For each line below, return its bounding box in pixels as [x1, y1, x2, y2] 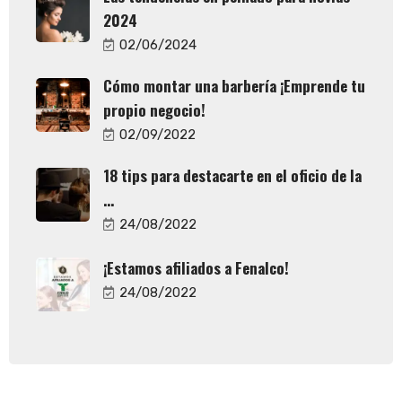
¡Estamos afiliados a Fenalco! [103, 257, 289, 279]
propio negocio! [103, 99, 205, 121]
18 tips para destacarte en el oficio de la [103, 164, 362, 187]
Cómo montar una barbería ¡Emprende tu [103, 74, 365, 97]
